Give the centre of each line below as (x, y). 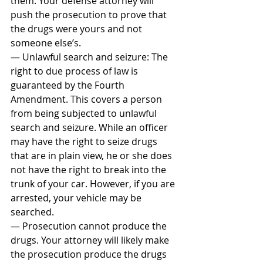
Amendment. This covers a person (87, 99)
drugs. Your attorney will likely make (91, 240)
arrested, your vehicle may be (77, 198)
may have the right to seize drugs (85, 141)
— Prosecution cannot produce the (90, 226)
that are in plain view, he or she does (92, 156)
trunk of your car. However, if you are (94, 184)
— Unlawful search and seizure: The (90, 57)
